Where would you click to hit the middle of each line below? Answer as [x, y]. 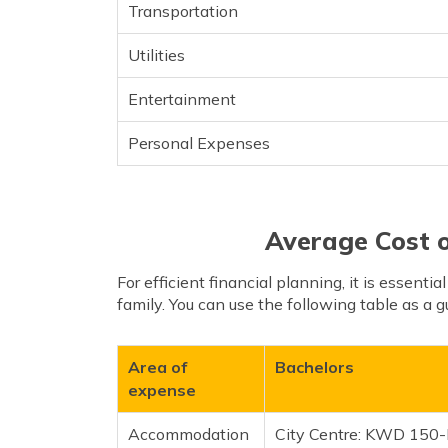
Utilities [156, 54]
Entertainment [182, 98]
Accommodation [188, 433]
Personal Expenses [199, 142]
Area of [157, 366]
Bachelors [314, 366]
